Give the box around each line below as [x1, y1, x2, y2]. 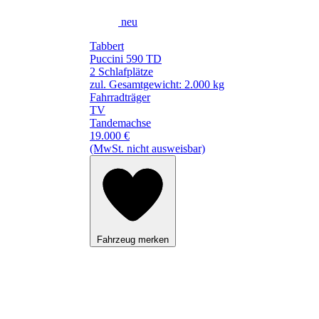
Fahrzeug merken [97, 234, 169, 245]
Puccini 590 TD [90, 52, 162, 65]
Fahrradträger [90, 90, 150, 103]
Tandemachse [90, 116, 151, 129]
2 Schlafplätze [90, 65, 153, 78]
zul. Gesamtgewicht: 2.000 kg [90, 78, 224, 90]
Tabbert [90, 39, 124, 52]
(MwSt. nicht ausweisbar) [90, 142, 205, 155]
